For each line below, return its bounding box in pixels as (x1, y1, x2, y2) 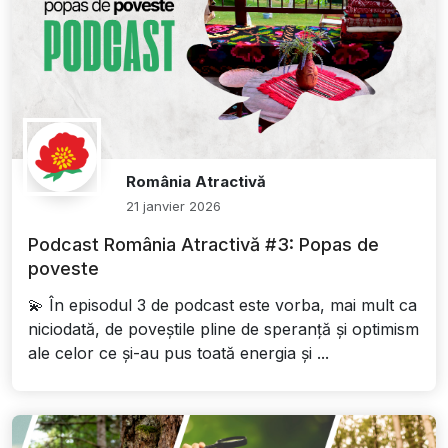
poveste (28, 258, 99, 280)
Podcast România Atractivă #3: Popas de (28, 234, 379, 256)
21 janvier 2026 (126, 198, 222, 215)
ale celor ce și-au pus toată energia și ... (28, 343, 329, 364)
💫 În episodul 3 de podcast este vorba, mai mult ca (28, 295, 417, 316)
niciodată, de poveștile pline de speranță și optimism (28, 319, 419, 340)
